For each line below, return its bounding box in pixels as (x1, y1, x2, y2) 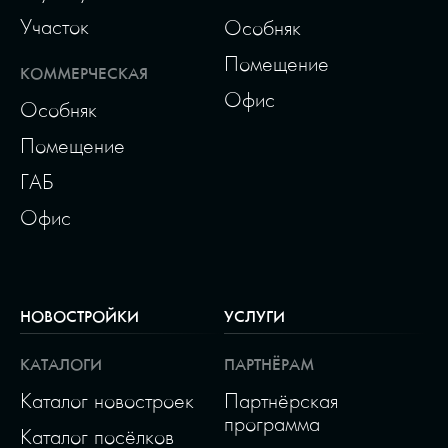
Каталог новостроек (20, 386, 194, 414)
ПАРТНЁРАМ (224, 352, 314, 375)
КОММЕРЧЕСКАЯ (20, 62, 148, 85)
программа (224, 409, 320, 437)
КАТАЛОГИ (20, 352, 102, 375)
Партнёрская (224, 386, 338, 414)
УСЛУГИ (224, 305, 285, 328)
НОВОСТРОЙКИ (20, 305, 139, 328)
